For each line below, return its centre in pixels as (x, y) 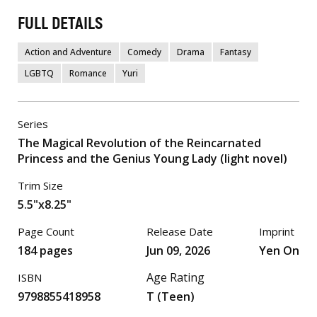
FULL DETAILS (60, 24)
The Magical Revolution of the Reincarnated (139, 143)
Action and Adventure (68, 52)
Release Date (180, 231)
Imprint (277, 231)
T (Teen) (171, 296)
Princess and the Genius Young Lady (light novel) (152, 158)
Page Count (46, 231)
